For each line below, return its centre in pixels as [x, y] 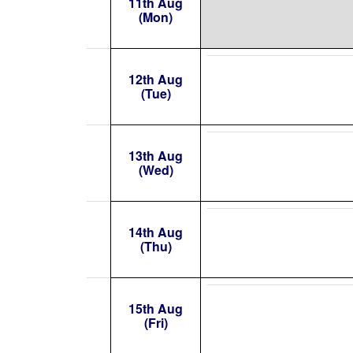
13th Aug [156, 156]
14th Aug [156, 232]
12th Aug [156, 79]
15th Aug [156, 308]
